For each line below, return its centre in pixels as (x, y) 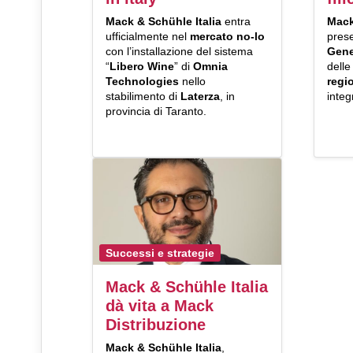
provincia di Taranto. (156, 111)
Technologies (142, 82)
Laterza (200, 97)
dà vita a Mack (160, 305)
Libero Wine (142, 67)
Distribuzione (156, 324)
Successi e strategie (160, 253)
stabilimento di (143, 97)
